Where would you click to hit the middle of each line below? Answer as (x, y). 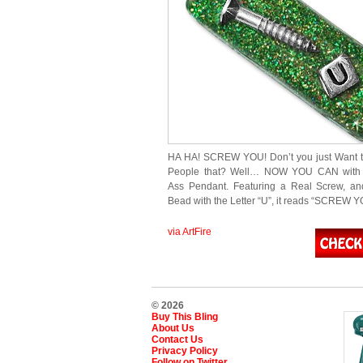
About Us (173, 328)
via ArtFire (190, 232)
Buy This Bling (185, 317)
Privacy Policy (185, 351)
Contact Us (177, 340)
